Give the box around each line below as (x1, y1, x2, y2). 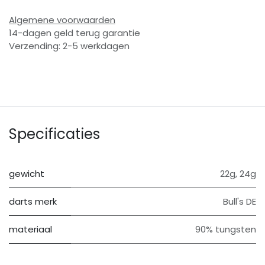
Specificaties (9, 123, 100, 144)
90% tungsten (195, 222, 256, 235)
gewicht (9, 167, 44, 180)
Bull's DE (223, 195, 256, 208)
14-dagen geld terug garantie (9, 26, 140, 39)
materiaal (9, 222, 52, 235)
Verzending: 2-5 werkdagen (9, 39, 130, 52)
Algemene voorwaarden (9, 13, 115, 26)
